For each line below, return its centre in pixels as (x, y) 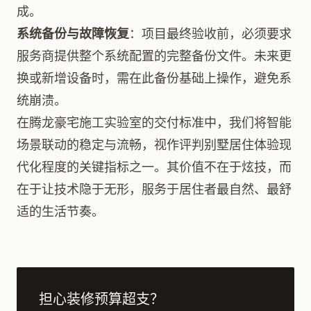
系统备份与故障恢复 (73, 34)
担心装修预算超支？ (101, 299)
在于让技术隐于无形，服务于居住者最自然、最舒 (154, 189)
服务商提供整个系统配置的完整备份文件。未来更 (154, 56)
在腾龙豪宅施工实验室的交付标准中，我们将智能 (154, 123)
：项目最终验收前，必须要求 (210, 34)
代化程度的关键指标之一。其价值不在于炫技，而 (154, 167)
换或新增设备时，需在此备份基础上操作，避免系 (154, 78)
